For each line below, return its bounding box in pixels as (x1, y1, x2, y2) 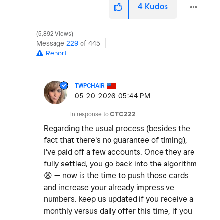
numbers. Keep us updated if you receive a (44, 194, 193, 204)
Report (46, 49, 67, 57)
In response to (70, 110, 110, 118)
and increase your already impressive (44, 183, 174, 192)
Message (36, 39, 66, 48)
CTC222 (110, 110, 136, 118)
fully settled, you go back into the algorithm (44, 159, 197, 169)
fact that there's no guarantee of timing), (44, 136, 187, 145)
